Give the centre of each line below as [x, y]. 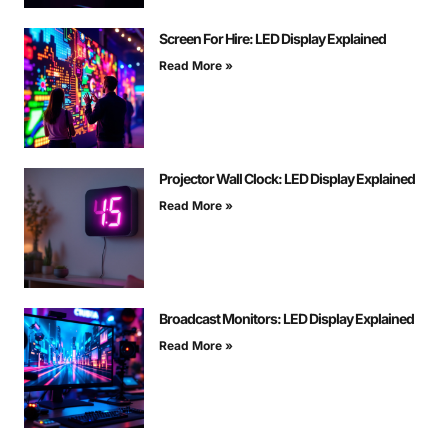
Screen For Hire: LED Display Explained [272, 38]
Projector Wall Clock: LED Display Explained [287, 178]
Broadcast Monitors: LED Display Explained [286, 318]
